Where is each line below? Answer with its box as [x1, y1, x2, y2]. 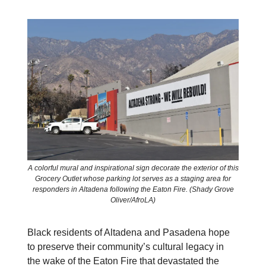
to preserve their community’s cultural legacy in [27, 241, 224, 252]
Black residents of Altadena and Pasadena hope [27, 227, 230, 237]
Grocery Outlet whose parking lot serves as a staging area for [35, 174, 231, 183]
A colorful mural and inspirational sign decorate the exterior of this [27, 163, 239, 172]
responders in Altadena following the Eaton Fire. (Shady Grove [32, 185, 234, 194]
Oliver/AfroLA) [110, 195, 156, 204]
